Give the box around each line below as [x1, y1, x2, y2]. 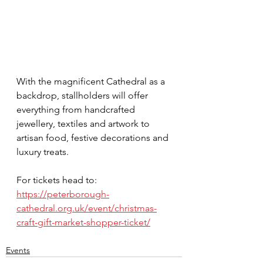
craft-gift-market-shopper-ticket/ [16, 216, 150, 228]
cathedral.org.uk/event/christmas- [16, 202, 157, 214]
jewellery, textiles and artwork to [16, 117, 152, 129]
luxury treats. [16, 146, 69, 157]
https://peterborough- [16, 188, 109, 200]
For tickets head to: [16, 174, 97, 186]
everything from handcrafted [16, 103, 137, 115]
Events [6, 244, 30, 255]
